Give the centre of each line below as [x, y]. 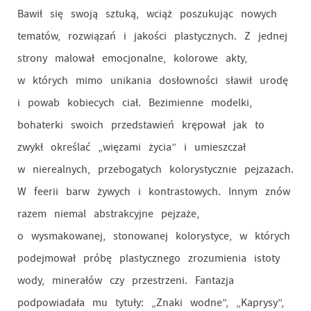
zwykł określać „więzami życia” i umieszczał [131, 147]
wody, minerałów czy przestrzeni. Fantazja [125, 280]
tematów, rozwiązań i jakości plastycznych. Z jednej [152, 36]
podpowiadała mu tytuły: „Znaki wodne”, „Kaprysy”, [150, 303]
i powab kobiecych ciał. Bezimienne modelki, [134, 103]
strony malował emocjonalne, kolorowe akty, [132, 58]
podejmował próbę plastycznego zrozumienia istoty [148, 258]
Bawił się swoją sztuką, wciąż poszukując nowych [147, 14]
